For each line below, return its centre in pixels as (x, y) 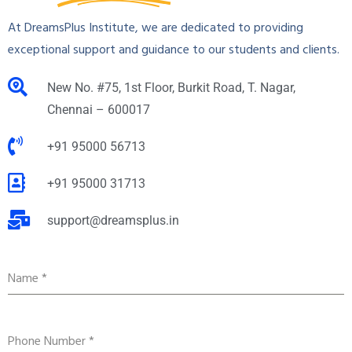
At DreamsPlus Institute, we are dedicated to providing (156, 28)
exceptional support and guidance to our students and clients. (174, 50)
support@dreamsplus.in (114, 220)
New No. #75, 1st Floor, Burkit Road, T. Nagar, (172, 87)
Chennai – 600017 (99, 109)
